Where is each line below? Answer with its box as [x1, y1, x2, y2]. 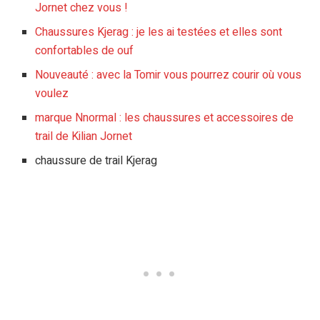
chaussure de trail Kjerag [35, 151, 158, 169]
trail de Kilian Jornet [35, 127, 133, 145]
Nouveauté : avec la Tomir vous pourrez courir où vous [35, 66, 302, 84]
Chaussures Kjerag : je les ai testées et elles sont [35, 23, 283, 41]
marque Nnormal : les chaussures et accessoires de [35, 109, 294, 126]
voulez [35, 84, 69, 102]
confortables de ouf [35, 41, 134, 59]
